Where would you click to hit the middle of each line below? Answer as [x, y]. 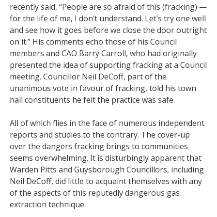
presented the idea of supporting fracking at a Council [108, 65]
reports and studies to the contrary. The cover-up [100, 134]
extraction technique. [48, 204]
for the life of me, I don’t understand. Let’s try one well [108, 18]
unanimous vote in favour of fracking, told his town [103, 88]
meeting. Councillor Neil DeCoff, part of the [88, 76]
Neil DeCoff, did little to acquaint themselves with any [106, 181]
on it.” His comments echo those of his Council [93, 41]
